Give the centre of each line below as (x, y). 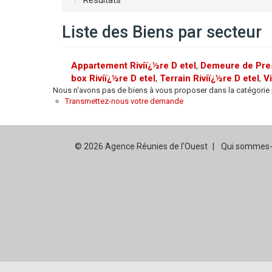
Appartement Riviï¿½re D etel (134, 66)
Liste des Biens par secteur (162, 32)
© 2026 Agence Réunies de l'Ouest (141, 146)
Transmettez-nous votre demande (124, 101)
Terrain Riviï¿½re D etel (209, 78)
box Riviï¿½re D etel (113, 78)
